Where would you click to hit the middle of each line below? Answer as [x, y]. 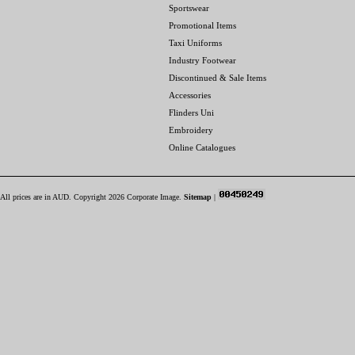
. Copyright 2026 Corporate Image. [126, 197]
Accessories [190, 95]
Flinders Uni [191, 113]
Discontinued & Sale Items [218, 78]
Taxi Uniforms [195, 43]
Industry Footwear [202, 60]
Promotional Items [202, 25]
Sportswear [189, 8]
